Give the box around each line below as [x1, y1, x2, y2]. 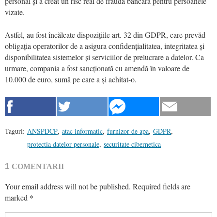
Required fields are [133, 181, 190, 191]
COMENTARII [12, 162, 64, 170]
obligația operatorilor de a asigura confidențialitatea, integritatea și [5, 40, 204, 51]
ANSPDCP [27, 126, 58, 136]
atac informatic [62, 126, 103, 136]
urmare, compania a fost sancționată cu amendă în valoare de [5, 62, 189, 73]
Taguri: [5, 126, 25, 136]
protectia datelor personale [27, 139, 99, 149]
